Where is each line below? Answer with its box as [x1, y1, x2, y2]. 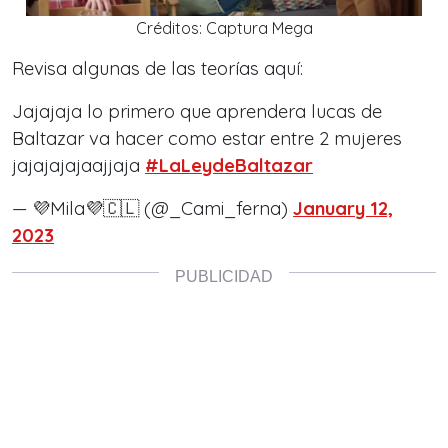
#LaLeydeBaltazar [145, 154, 313, 178]
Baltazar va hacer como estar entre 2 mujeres [12, 127, 402, 151]
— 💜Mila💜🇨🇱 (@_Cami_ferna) [12, 197, 293, 221]
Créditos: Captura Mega [135, 18, 313, 39]
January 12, [293, 197, 393, 221]
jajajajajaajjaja [12, 154, 145, 178]
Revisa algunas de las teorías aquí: [12, 57, 303, 81]
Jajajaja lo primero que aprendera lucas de [12, 100, 382, 124]
